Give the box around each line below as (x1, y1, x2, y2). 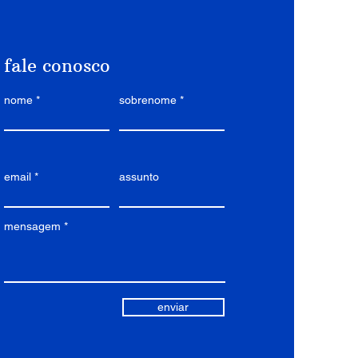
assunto (118, 170, 159, 183)
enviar (157, 300, 189, 313)
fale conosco (3, 54, 110, 77)
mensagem (3, 220, 61, 233)
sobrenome (118, 93, 177, 106)
